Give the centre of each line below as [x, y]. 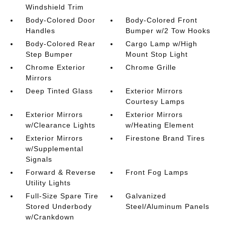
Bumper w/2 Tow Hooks [168, 31]
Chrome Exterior [55, 67]
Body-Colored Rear [60, 44]
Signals [39, 159]
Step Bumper [49, 54]
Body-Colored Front [162, 20]
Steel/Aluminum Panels [168, 206]
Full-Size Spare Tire [62, 196]
